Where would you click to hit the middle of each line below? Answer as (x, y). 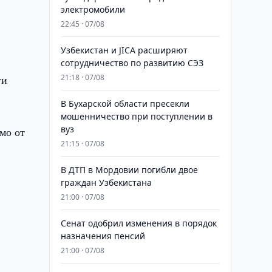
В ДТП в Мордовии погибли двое (129, 170)
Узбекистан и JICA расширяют (124, 50)
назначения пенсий (103, 236)
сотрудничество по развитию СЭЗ (132, 63)
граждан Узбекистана (106, 182)
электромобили (93, 9)
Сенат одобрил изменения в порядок (138, 223)
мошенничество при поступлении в (136, 116)
